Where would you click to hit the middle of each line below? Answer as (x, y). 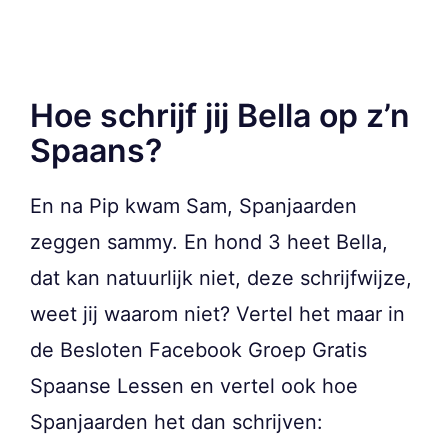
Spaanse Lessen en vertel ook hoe (194, 385)
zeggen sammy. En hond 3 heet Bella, (209, 241)
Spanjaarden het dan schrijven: (176, 421)
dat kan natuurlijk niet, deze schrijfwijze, (221, 277)
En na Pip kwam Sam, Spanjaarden (193, 205)
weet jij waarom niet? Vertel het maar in (217, 313)
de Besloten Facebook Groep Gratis (198, 349)
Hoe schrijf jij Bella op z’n (220, 115)
